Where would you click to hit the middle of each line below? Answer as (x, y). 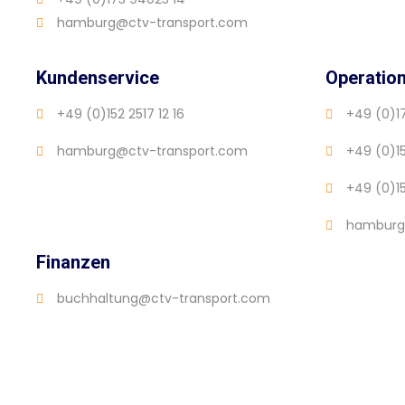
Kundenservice (98, 78)
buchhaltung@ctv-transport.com (163, 299)
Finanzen (73, 263)
